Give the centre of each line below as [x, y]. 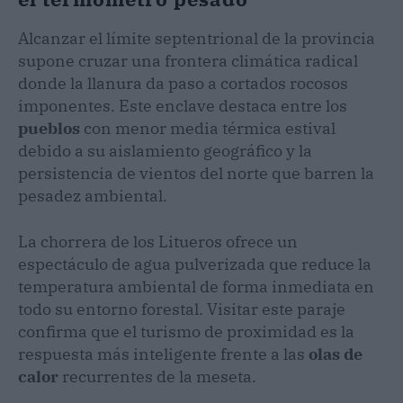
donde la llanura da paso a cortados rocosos [183, 84]
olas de [336, 354]
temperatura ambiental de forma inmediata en [196, 287]
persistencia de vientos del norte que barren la [196, 174]
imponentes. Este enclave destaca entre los [183, 106]
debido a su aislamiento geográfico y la [165, 151]
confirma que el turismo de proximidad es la [186, 332]
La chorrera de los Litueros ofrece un [158, 242]
